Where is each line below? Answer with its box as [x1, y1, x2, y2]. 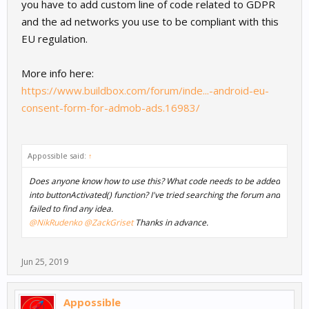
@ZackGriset [84, 217, 133, 229]
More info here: [21, 66, 94, 81]
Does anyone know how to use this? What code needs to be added [29, 175, 280, 188]
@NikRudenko [29, 217, 82, 229]
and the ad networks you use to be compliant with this [21, 14, 279, 29]
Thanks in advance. [133, 217, 208, 229]
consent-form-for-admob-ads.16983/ [21, 101, 200, 115]
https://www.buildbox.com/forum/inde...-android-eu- [21, 83, 269, 98]
